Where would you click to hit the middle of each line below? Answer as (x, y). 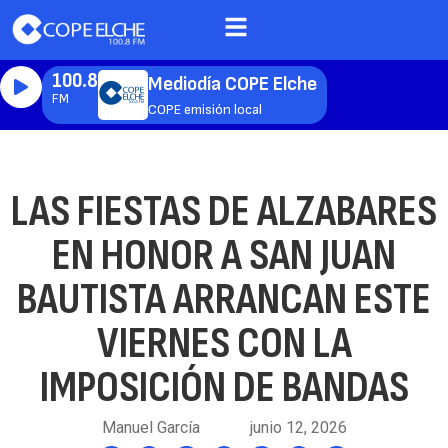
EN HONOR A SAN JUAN (224, 255)
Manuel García (150, 427)
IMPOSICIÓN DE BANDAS (224, 387)
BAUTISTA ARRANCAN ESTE (224, 299)
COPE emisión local (205, 109)
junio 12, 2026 (298, 427)
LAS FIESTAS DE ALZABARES (224, 211)
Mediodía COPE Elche (232, 84)
